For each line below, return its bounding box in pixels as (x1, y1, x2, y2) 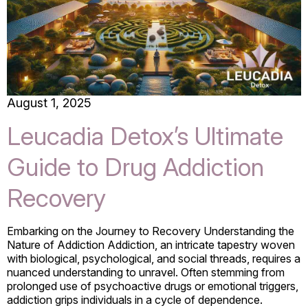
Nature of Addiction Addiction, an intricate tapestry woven (7, 237, 295, 252)
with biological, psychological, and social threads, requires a (7, 251, 300, 265)
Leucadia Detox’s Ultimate (7, 120, 283, 151)
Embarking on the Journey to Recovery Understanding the (7, 223, 294, 238)
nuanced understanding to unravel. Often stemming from (7, 265, 285, 279)
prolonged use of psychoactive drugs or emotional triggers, (7, 278, 298, 293)
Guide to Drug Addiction (7, 151, 264, 182)
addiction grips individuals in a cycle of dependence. (7, 292, 263, 307)
